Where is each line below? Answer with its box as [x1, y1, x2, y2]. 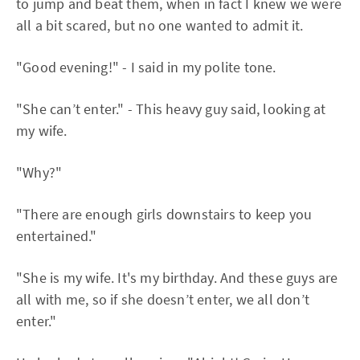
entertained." [16, 227, 97, 245]
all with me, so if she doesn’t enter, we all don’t [16, 290, 310, 309]
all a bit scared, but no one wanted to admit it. [16, 16, 304, 35]
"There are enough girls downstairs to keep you [16, 205, 313, 223]
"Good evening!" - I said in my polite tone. [16, 58, 276, 76]
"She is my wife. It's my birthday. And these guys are [16, 268, 338, 287]
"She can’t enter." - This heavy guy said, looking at [16, 100, 326, 118]
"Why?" [16, 163, 63, 182]
